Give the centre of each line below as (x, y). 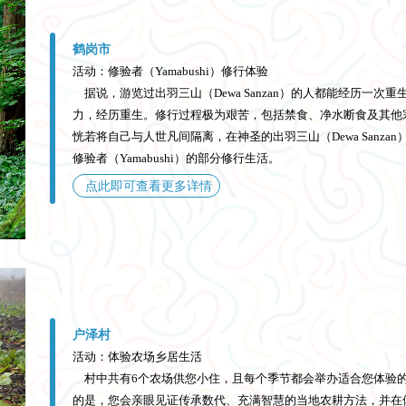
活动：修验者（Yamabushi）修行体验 (170, 72)
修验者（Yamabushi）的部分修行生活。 (176, 159)
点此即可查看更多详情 (148, 187)
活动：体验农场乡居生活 (137, 357)
